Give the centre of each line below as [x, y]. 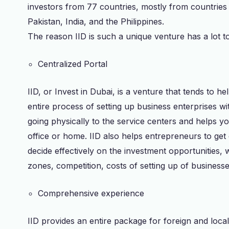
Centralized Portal [73, 64]
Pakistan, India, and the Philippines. [97, 21]
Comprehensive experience [91, 193]
